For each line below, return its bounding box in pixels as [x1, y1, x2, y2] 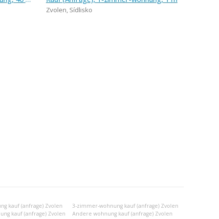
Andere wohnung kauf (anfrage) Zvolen [72, 210, 173, 217]
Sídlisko [69, 5, 92, 14]
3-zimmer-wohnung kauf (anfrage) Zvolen [72, 202, 178, 209]
